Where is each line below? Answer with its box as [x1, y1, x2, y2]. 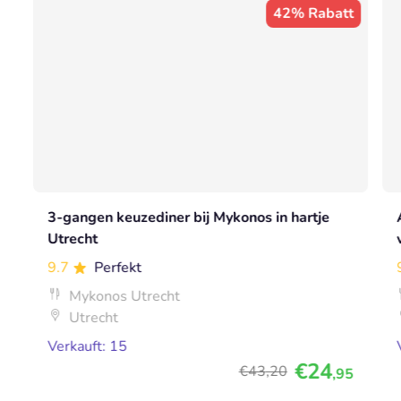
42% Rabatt [272, 4, 354, 24]
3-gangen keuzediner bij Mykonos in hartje [47, 208, 330, 228]
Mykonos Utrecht [69, 286, 181, 307]
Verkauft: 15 [47, 337, 128, 357]
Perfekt [94, 258, 142, 278]
